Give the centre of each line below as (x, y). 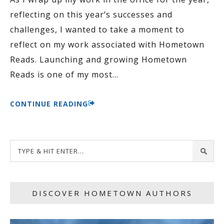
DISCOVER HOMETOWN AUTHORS (112, 193)
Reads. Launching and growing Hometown (98, 59)
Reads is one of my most (61, 74)
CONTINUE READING (49, 104)
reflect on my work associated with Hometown (107, 44)
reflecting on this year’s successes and (91, 14)
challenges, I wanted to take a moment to (97, 29)
